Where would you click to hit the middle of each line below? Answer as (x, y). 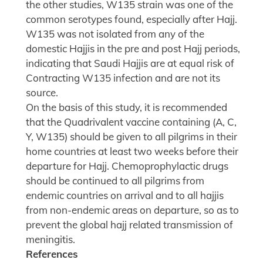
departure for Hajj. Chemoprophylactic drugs (127, 166)
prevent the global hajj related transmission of (129, 225)
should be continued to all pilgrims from (115, 181)
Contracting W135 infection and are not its (123, 78)
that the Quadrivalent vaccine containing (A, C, (131, 122)
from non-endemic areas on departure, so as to (132, 210)
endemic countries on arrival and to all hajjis (125, 195)
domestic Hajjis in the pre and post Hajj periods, (133, 49)
